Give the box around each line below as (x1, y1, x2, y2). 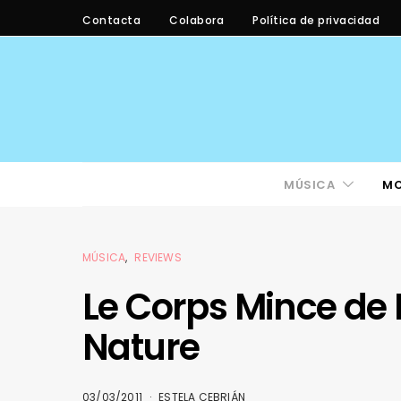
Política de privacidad (252, 12, 380, 28)
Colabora (169, 12, 224, 28)
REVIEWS (134, 250, 182, 265)
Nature (82, 322, 200, 372)
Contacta (82, 12, 141, 28)
